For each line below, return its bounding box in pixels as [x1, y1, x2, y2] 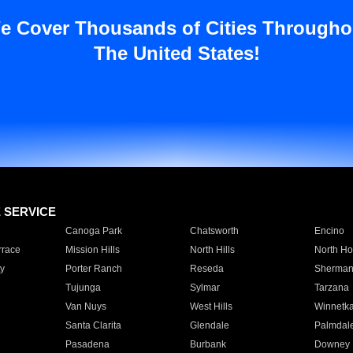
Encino [314, 225, 344, 236]
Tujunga [65, 282, 101, 293]
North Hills [189, 244, 235, 255]
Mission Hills [65, 244, 120, 255]
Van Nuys [65, 301, 106, 312]
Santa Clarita [65, 320, 121, 331]
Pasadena [65, 339, 110, 350]
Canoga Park [65, 225, 122, 236]
